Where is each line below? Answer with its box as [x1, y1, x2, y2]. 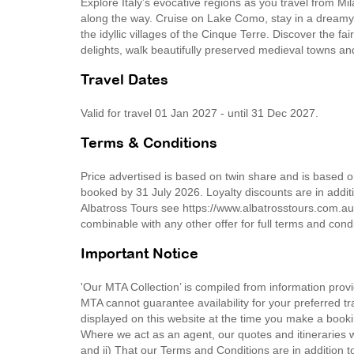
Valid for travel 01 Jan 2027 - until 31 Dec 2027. [81, 107, 318, 119]
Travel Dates [81, 74, 168, 88]
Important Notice [81, 248, 198, 262]
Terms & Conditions [81, 137, 217, 151]
